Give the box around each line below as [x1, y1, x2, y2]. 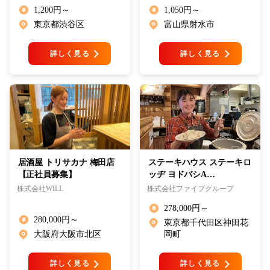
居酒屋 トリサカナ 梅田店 [17, 158, 115, 168]
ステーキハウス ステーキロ [148, 158, 251, 168]
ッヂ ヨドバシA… [148, 170, 216, 180]
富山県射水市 [164, 19, 215, 29]
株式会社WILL [16, 185, 63, 193]
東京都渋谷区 [34, 19, 84, 29]
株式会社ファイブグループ [146, 185, 234, 193]
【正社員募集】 [17, 170, 77, 180]
